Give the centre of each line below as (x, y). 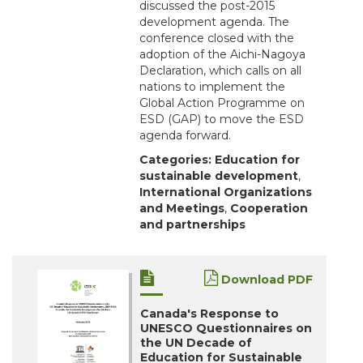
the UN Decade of (196, 343)
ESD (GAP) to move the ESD (222, 120)
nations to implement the (212, 87)
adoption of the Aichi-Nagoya (222, 55)
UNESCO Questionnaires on (226, 329)
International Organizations (226, 192)
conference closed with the (217, 38)
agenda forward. (185, 136)
